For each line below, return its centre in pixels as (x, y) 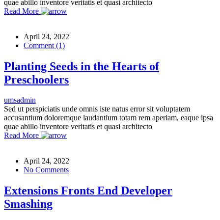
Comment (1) (44, 45)
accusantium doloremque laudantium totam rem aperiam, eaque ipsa (109, 118)
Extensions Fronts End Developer (88, 191)
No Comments (46, 170)
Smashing (28, 204)
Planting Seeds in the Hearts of (82, 66)
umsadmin (20, 100)
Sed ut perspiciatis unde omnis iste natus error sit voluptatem (97, 109)
